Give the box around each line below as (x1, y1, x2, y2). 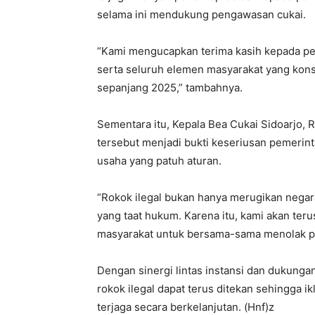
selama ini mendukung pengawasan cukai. (97, 8, 306, 22)
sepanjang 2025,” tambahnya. (97, 81, 243, 95)
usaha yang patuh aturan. (97, 154, 221, 168)
